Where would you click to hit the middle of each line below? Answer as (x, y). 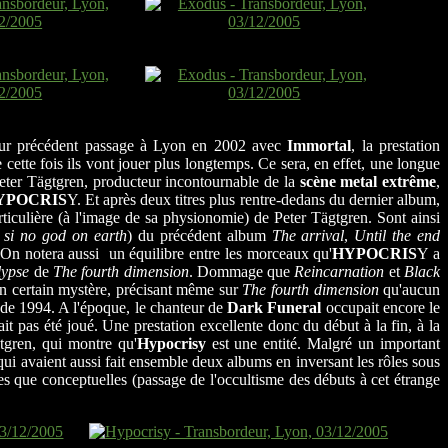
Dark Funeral (274, 308)
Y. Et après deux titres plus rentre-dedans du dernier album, (253, 200)
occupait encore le (381, 308)
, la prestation (395, 146)
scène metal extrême (368, 182)
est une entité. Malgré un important (323, 344)
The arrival (308, 236)
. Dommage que (241, 272)
